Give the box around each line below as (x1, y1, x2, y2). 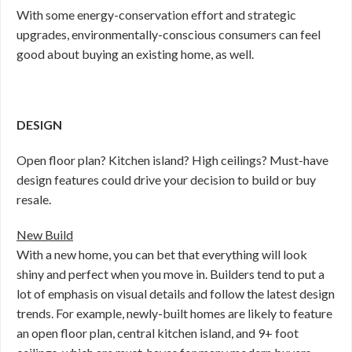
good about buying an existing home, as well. (16, 46, 254, 61)
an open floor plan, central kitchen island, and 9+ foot (16, 325, 299, 340)
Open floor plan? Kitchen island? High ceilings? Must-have (16, 152, 328, 167)
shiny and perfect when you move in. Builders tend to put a (16, 266, 324, 281)
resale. (16, 192, 51, 207)
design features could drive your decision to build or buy (16, 172, 316, 187)
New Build (16, 227, 73, 242)
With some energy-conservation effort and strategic (16, 7, 296, 22)
